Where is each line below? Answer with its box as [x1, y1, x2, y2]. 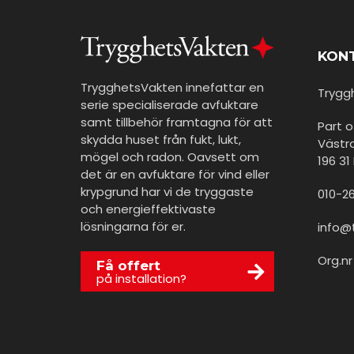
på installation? [96, 269, 186, 287]
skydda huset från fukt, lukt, [81, 131, 241, 149]
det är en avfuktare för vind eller [81, 166, 269, 183]
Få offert [96, 257, 160, 273]
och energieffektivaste [81, 201, 216, 218]
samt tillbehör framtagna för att [81, 114, 273, 131]
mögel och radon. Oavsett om [81, 149, 259, 166]
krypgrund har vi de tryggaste [81, 183, 254, 201]
